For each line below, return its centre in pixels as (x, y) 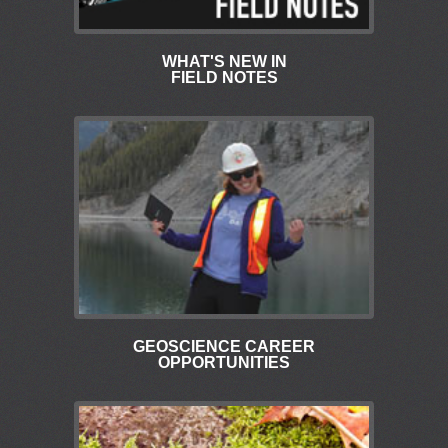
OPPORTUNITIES (224, 363)
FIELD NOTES (224, 78)
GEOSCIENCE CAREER (224, 347)
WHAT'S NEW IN (224, 62)
